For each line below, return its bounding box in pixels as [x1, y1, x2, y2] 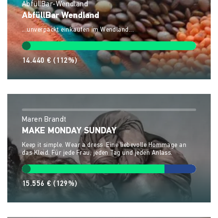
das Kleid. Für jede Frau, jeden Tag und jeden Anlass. [22, 150, 173, 156]
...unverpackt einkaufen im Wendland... [22, 27, 134, 33]
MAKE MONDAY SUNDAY [22, 127, 117, 136]
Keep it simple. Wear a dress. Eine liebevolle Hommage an [22, 142, 187, 148]
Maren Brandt [22, 116, 67, 124]
